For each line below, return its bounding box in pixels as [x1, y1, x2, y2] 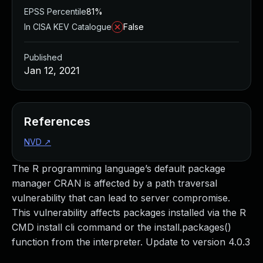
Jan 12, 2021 [24, 65, 80, 76]
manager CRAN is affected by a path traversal [12, 177, 217, 189]
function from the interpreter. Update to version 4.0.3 [12, 236, 250, 248]
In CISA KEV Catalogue [24, 22, 112, 32]
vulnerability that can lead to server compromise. [12, 192, 230, 204]
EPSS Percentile [24, 6, 86, 16]
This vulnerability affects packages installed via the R [12, 207, 246, 218]
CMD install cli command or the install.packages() [12, 221, 231, 233]
